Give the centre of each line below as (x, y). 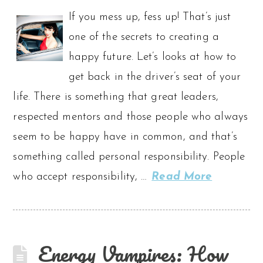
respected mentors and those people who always (130, 117)
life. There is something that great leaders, (116, 97)
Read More (182, 177)
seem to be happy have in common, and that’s (125, 137)
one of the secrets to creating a (144, 37)
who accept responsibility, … (82, 177)
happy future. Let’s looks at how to (152, 57)
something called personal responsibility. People (129, 157)
